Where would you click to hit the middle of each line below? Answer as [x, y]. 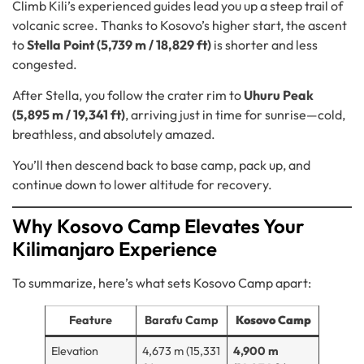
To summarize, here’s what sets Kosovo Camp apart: [162, 282]
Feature [91, 320]
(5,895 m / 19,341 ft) [69, 115]
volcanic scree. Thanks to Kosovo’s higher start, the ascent [180, 25]
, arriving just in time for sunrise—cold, [235, 115]
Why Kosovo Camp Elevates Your [158, 225]
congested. [45, 64]
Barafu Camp [182, 320]
